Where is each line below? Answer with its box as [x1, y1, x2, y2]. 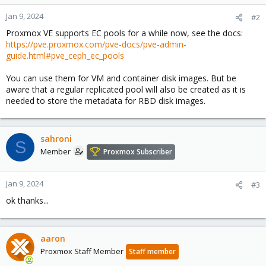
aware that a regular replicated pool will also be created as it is [6, 84, 246, 95]
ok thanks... [6, 195, 49, 206]
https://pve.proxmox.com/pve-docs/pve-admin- [6, 39, 186, 50]
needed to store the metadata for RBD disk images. [6, 95, 205, 106]
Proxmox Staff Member [40, 246, 123, 256]
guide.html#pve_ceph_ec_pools [6, 50, 124, 61]
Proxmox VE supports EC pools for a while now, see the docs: [6, 27, 243, 39]
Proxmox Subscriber [103, 147, 172, 157]
